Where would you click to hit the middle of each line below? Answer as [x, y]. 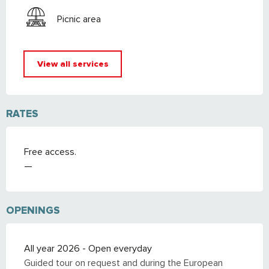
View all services [73, 64]
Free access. [50, 152]
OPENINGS [33, 211]
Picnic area [79, 19]
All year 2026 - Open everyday [88, 249]
